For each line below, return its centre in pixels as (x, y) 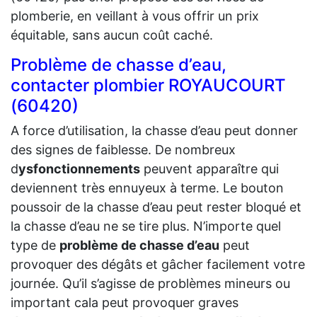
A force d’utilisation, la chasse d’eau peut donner (154, 130)
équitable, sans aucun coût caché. (112, 35)
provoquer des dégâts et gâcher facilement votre (158, 264)
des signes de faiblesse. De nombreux (123, 149)
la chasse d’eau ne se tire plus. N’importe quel (146, 226)
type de (35, 245)
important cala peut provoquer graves (125, 302)
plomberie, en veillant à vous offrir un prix (135, 16)
